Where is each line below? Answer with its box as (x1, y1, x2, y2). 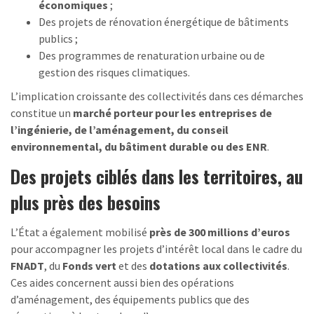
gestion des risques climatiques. (39, 64, 190, 79)
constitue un (11, 105, 73, 120)
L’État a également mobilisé (11, 224, 149, 239)
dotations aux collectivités (149, 258, 287, 273)
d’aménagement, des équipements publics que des (11, 292, 250, 306)
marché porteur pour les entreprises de (73, 105, 272, 120)
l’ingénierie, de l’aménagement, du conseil (11, 122, 228, 137)
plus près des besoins (11, 189, 161, 215)
